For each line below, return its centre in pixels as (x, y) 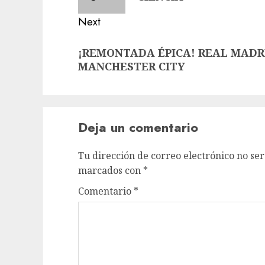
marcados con (111, 170)
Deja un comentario (138, 127)
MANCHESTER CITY (132, 66)
